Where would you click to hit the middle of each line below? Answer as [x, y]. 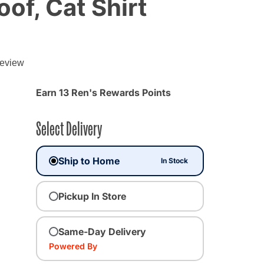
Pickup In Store [92, 196]
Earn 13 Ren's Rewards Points [103, 92]
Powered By [73, 246]
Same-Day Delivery [102, 231]
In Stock [175, 160]
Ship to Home [89, 161]
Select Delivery [69, 127]
